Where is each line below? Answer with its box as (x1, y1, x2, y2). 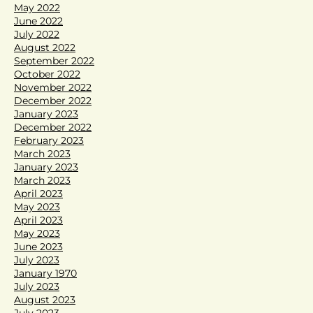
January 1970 (14, 266, 77, 279)
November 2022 (14, 80, 92, 94)
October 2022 (14, 67, 80, 80)
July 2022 (14, 27, 59, 41)
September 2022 (14, 54, 94, 67)
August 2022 (14, 41, 75, 54)
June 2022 (14, 14, 63, 27)
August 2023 (14, 293, 75, 306)
